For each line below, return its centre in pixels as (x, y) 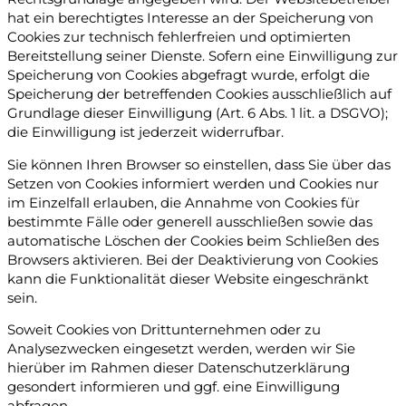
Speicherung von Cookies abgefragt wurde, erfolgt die (188, 76)
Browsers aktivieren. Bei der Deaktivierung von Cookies (193, 260)
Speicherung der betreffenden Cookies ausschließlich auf (199, 95)
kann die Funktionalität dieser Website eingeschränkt (188, 279)
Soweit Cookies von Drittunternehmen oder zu (164, 330)
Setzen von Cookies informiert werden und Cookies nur (193, 184)
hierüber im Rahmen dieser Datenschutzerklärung (179, 368)
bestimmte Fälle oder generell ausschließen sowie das (190, 222)
